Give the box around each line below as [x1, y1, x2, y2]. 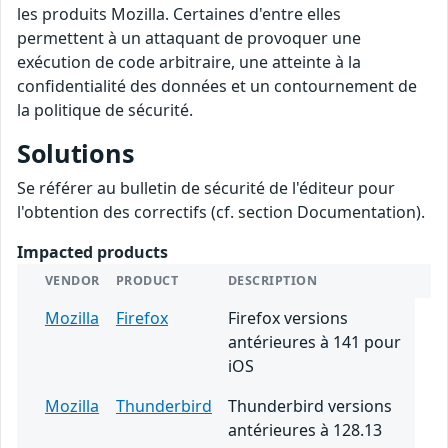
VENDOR [45, 271, 100, 289]
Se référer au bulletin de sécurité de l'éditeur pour [17, 176, 395, 199]
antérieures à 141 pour [228, 330, 401, 353]
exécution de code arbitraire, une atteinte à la [17, 50, 361, 73]
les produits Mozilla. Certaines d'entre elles [17, 2, 341, 25]
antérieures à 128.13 [228, 418, 382, 441]
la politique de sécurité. [17, 98, 193, 121]
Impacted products [17, 240, 168, 263]
